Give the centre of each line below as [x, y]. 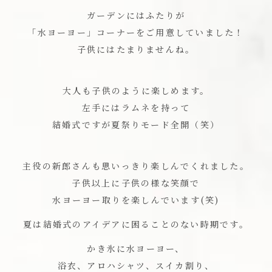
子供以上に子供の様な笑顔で [136, 183]
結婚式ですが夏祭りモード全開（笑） [136, 125]
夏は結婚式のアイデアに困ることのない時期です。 [136, 224]
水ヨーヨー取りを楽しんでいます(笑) [136, 200]
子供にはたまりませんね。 [136, 49]
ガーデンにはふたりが [136, 15]
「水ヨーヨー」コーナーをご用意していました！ [136, 32]
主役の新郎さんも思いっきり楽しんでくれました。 [136, 166]
